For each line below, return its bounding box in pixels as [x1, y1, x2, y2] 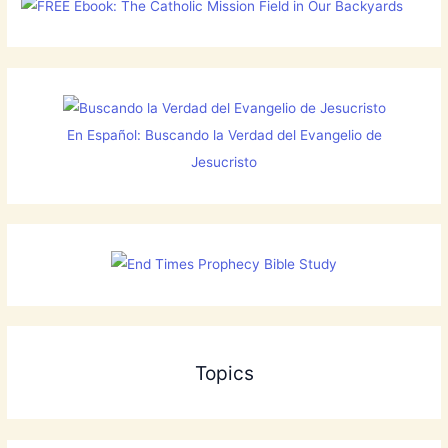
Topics [194, 360, 254, 385]
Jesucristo [191, 154, 257, 171]
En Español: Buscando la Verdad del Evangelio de [66, 127, 382, 144]
